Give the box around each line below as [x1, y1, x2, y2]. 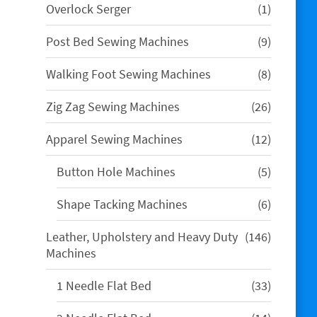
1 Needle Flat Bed [57, 277, 151, 294]
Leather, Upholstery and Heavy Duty [46, 229, 238, 245]
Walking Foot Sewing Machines [46, 66, 211, 82]
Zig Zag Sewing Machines [46, 98, 180, 115]
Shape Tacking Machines [57, 196, 188, 212]
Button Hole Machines [57, 163, 175, 180]
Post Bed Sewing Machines [46, 33, 189, 50]
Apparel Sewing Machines [46, 131, 183, 147]
